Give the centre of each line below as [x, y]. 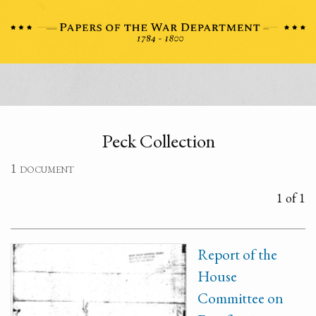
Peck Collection [158, 141]
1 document [42, 168]
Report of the [237, 254]
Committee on [241, 298]
